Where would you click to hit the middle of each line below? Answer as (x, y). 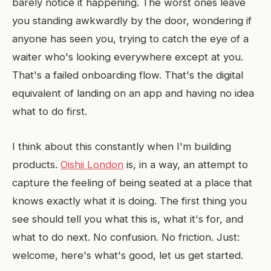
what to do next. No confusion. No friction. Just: (126, 237)
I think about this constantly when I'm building (122, 146)
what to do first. (50, 111)
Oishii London (92, 165)
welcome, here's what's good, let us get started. (128, 255)
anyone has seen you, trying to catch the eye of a (130, 39)
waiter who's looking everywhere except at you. (128, 57)
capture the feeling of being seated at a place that (132, 183)
